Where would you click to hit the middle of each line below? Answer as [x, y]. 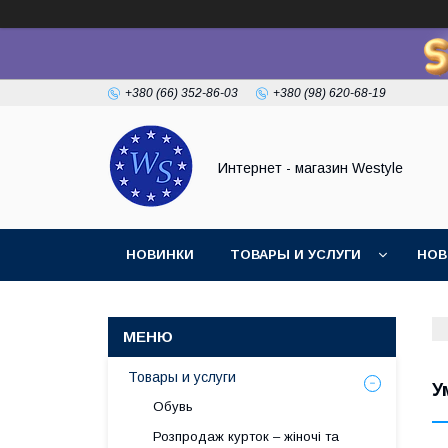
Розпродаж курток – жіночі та [246, 436]
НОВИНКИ [160, 254]
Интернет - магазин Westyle [310, 167]
